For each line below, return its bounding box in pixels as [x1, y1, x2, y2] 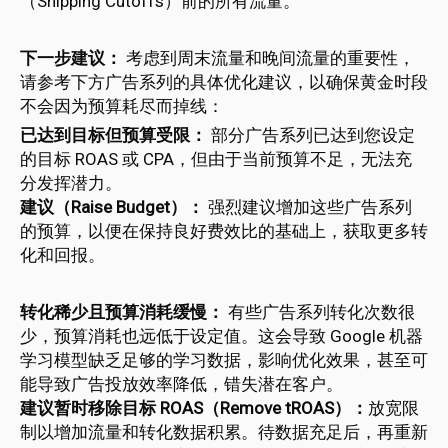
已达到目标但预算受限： [20, 125, 207, 145]
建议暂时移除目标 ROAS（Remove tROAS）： [20, 398, 368, 418]
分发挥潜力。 [20, 173, 122, 193]
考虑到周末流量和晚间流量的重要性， [122, 48, 415, 68]
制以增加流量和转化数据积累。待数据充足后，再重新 [20, 422, 428, 442]
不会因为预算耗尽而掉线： [20, 96, 224, 116]
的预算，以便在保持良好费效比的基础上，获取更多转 [20, 221, 428, 241]
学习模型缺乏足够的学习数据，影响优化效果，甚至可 [20, 350, 428, 370]
